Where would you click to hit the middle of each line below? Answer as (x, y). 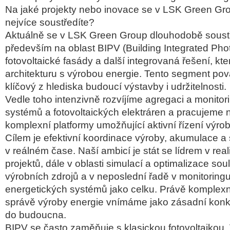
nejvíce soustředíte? (50, 22)
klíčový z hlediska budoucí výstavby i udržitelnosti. (116, 87)
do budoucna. (36, 215)
